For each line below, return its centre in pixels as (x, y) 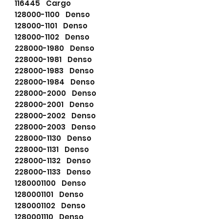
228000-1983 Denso (54, 70)
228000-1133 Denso (53, 172)
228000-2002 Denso (55, 115)
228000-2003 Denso (55, 127)
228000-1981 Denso (53, 59)
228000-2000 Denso (55, 93)
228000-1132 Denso (53, 160)
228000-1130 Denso (53, 138)
